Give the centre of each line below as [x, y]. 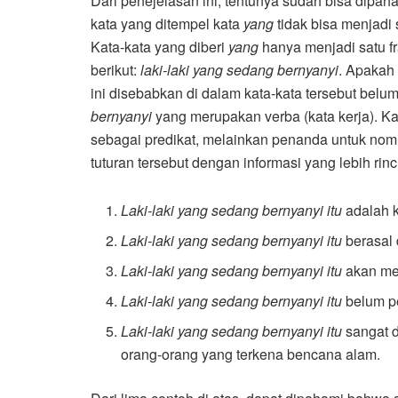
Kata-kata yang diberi [159, 47]
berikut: [115, 70]
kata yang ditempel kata [167, 24]
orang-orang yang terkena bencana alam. [251, 354]
